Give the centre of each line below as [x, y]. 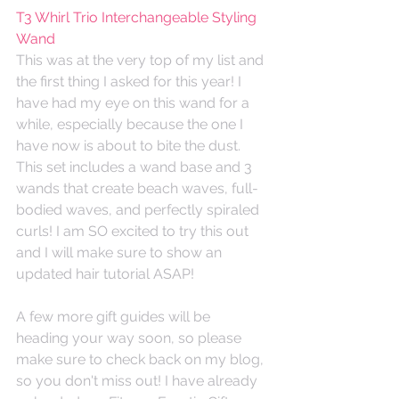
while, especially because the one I [131, 124]
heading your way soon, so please [130, 338]
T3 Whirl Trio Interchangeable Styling [138, 17]
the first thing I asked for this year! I [130, 81]
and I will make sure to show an [121, 252]
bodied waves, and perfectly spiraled [139, 209]
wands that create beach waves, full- [137, 188]
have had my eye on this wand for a [134, 102]
